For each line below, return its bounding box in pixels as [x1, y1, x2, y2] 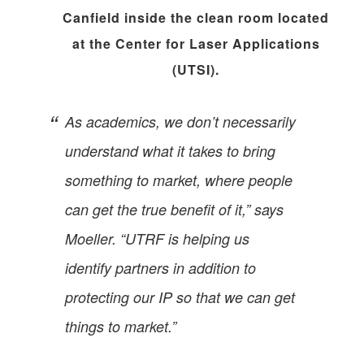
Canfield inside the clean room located [63, 7, 329, 27]
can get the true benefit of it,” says [65, 198, 284, 219]
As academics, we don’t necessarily [65, 110, 296, 132]
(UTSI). [172, 59, 219, 79]
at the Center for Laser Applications [71, 33, 320, 53]
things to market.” [65, 315, 176, 336]
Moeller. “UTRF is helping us [65, 227, 249, 249]
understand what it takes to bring [65, 140, 275, 161]
